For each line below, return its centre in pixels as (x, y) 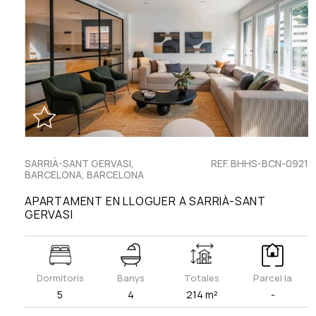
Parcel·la (273, 278)
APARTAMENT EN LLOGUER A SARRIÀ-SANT (145, 201)
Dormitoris (60, 278)
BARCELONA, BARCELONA (84, 175)
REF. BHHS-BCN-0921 (259, 164)
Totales (202, 278)
